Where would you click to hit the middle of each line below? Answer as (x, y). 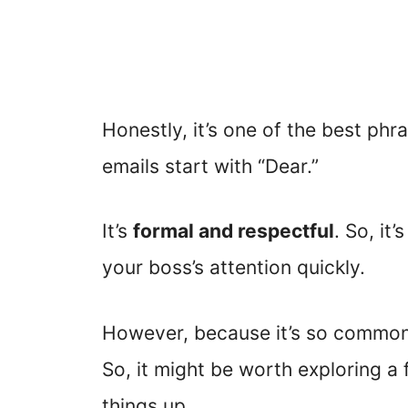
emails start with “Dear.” (210, 166)
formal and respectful (234, 231)
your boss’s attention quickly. (234, 268)
